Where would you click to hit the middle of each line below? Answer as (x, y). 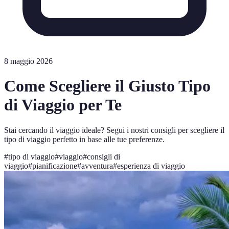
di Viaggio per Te (63, 105)
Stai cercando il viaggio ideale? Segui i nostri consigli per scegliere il (114, 130)
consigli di (104, 156)
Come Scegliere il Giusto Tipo (107, 86)
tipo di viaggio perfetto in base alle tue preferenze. (84, 139)
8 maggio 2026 (28, 61)
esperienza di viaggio (151, 166)
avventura (97, 166)
